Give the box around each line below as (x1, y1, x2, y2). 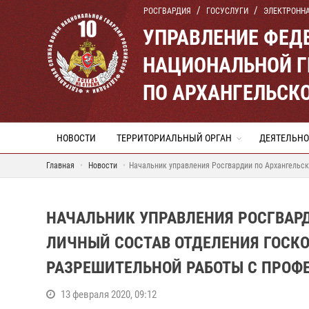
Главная (46, 161, 74, 170)
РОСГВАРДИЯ (143, 6, 191, 16)
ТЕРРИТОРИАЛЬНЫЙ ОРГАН (117, 132, 232, 143)
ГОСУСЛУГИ (206, 6, 248, 16)
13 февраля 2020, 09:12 (61, 288, 157, 301)
